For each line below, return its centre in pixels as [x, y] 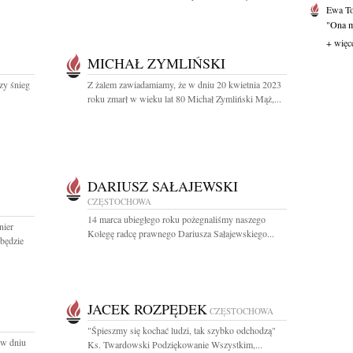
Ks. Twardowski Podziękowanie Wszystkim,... [175, 344]
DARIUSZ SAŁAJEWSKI [163, 186]
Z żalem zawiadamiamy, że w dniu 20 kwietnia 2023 [184, 84]
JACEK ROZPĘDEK [147, 309]
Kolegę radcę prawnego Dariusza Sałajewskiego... [181, 233]
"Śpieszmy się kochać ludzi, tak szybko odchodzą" [182, 330]
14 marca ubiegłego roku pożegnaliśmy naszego [176, 219]
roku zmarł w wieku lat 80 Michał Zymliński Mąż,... [184, 98]
